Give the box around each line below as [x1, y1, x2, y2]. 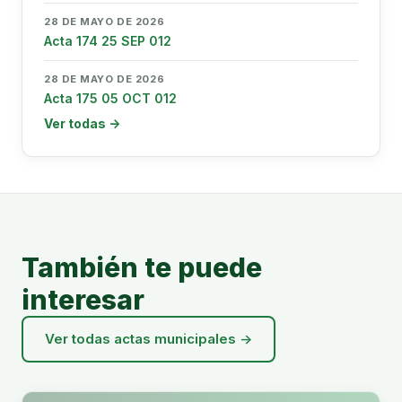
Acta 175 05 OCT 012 [44, 91, 177, 106]
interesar [22, 284, 144, 316]
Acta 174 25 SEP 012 [44, 33, 171, 48]
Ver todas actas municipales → [45, 330, 252, 347]
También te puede [22, 251, 262, 284]
